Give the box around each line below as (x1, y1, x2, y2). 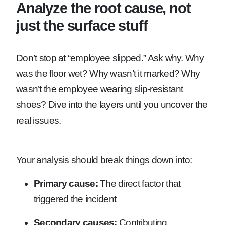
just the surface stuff (16, 17, 148, 34)
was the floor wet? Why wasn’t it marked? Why (16, 68, 200, 79)
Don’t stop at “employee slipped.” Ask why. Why (16, 52, 204, 63)
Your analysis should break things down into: (16, 154, 192, 165)
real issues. (16, 115, 61, 126)
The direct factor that (97, 178, 181, 189)
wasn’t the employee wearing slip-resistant (16, 83, 183, 94)
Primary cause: (34, 178, 98, 189)
